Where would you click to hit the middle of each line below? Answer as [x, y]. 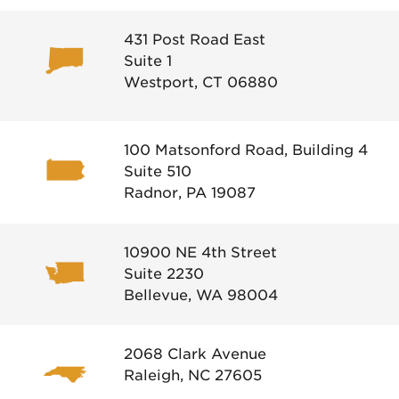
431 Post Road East [195, 40]
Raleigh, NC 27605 [193, 376]
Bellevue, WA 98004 [201, 295]
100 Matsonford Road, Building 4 [246, 151]
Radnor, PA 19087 [190, 193]
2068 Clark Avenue [195, 354]
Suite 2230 [164, 273]
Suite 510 [158, 172]
